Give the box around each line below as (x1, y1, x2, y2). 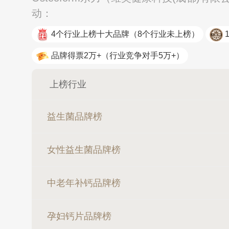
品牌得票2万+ (51, 51, 101, 60)
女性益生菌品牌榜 (47, 145, 121, 155)
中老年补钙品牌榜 (47, 178, 121, 188)
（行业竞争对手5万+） (101, 51, 184, 60)
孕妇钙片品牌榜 (47, 211, 111, 221)
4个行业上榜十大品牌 (51, 30, 129, 38)
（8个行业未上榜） (129, 30, 199, 38)
